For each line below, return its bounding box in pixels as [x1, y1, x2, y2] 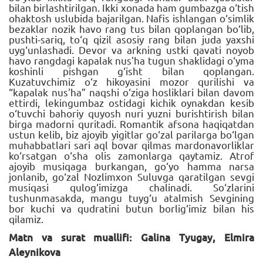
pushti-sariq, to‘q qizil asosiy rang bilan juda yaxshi [9, 32, 254, 45]
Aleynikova [9, 245, 60, 259]
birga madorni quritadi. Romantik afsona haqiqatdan [9, 117, 254, 130]
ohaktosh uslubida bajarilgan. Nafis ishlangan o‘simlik [9, 11, 254, 24]
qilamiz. [9, 212, 43, 225]
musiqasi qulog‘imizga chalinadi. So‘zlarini [9, 180, 254, 193]
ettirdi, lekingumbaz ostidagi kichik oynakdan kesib [9, 96, 254, 109]
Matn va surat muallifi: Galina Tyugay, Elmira [9, 230, 254, 244]
